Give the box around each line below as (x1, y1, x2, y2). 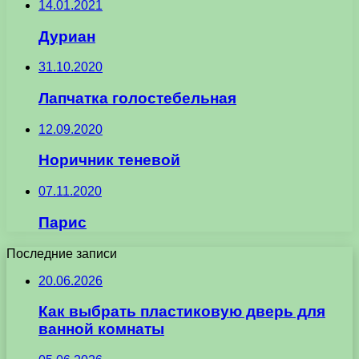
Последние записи (6, 246, 117, 260)
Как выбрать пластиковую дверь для (38, 303, 325, 321)
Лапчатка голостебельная (38, 89, 236, 107)
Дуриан (38, 27, 95, 45)
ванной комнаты (38, 321, 164, 338)
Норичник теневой (38, 151, 180, 169)
